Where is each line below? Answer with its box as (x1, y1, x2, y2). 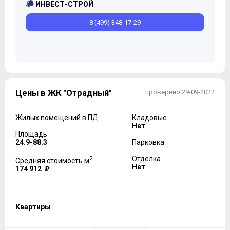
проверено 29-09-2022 (145, 88, 215, 97)
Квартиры (15, 202, 51, 211)
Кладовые (131, 113, 167, 122)
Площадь (15, 130, 47, 139)
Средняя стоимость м (15, 156, 89, 165)
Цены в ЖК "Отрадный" (15, 88, 112, 99)
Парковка (131, 138, 164, 147)
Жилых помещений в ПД (15, 113, 99, 122)
